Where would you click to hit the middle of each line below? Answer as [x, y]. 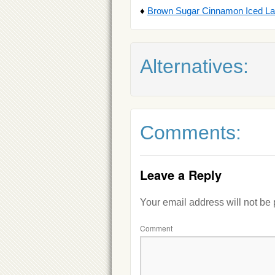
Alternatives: [194, 66]
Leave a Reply [181, 174]
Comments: [191, 132]
